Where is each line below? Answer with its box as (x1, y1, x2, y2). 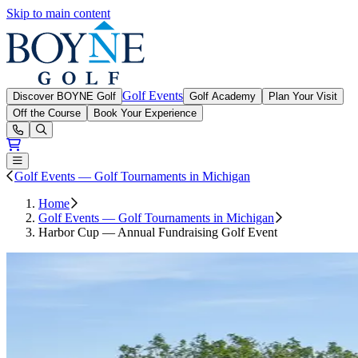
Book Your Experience (93, 107, 197, 119)
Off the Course (13, 107, 81, 119)
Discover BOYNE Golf (13, 90, 116, 102)
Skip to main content (6, 6, 110, 20)
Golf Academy (189, 90, 256, 102)
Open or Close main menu (12, 154, 133, 166)
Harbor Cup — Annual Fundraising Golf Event (38, 225, 277, 239)
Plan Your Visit (268, 90, 337, 102)
